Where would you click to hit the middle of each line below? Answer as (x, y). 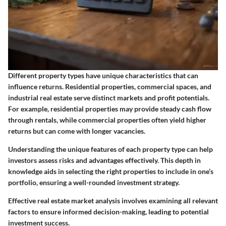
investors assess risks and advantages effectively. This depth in (104, 160)
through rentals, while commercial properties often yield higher (107, 120)
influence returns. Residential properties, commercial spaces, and (110, 87)
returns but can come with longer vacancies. (77, 131)
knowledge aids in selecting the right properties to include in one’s (111, 172)
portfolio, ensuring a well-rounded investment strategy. (94, 183)
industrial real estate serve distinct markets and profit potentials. (109, 98)
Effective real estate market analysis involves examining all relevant (113, 201)
